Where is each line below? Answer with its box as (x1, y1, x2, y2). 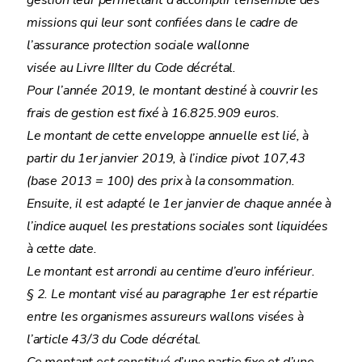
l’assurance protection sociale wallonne (27, 36, 250, 54)
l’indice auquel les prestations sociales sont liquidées (27, 217, 329, 235)
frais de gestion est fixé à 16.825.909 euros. (27, 104, 280, 122)
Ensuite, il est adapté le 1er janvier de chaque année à (27, 195, 332, 213)
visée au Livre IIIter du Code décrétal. (27, 59, 236, 77)
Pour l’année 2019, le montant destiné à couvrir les (27, 82, 318, 99)
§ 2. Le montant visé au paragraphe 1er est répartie (27, 285, 318, 303)
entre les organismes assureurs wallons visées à (27, 308, 304, 326)
